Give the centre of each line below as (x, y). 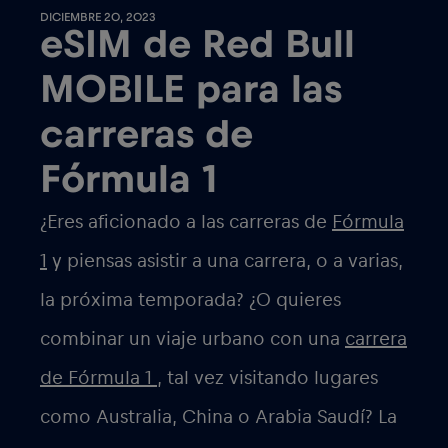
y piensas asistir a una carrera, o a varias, (225, 261)
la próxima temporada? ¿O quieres (190, 300)
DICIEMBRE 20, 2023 (98, 17)
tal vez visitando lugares (270, 378)
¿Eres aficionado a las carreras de (186, 222)
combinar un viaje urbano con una (192, 339)
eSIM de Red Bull (197, 45)
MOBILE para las (191, 90)
